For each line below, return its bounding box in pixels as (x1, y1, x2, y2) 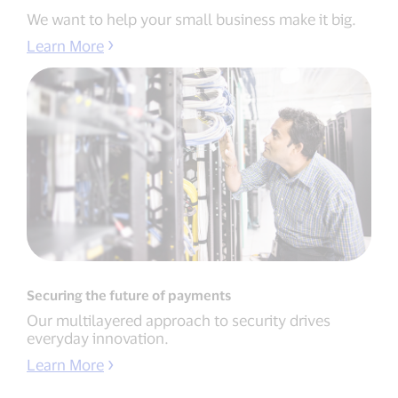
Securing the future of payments (27, 287, 231, 303)
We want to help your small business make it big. (27, 9, 356, 28)
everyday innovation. (27, 329, 169, 346)
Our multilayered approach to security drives (27, 311, 330, 329)
